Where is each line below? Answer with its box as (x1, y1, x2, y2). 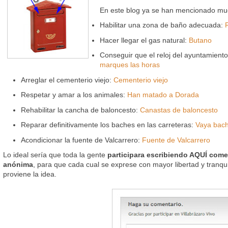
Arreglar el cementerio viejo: (21, 75, 113, 84)
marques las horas (100, 61, 160, 69)
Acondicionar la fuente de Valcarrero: (21, 135, 142, 144)
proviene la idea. (3, 170, 56, 179)
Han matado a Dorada (127, 91, 199, 99)
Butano (189, 36, 212, 44)
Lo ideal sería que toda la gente (3, 151, 107, 159)
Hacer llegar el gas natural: (100, 36, 189, 44)
